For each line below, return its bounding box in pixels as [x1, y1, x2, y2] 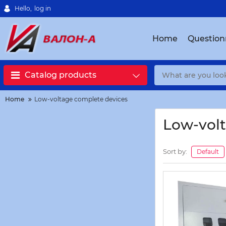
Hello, [15, 5, 32, 12]
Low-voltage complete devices [34, 95, 128, 103]
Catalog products [25, 70, 96, 80]
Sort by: [163, 147, 187, 155]
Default [197, 147, 219, 155]
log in [34, 5, 51, 12]
